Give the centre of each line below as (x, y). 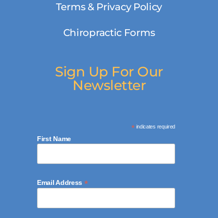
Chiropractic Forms (109, 32)
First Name (54, 138)
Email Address (61, 182)
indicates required (155, 126)
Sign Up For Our (109, 71)
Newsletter (109, 85)
